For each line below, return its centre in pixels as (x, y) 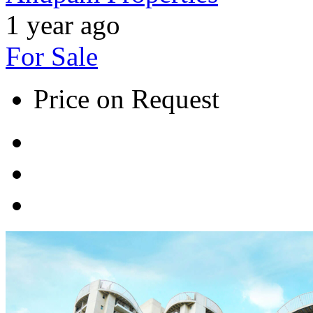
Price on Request (126, 99)
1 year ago (63, 24)
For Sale (52, 56)
